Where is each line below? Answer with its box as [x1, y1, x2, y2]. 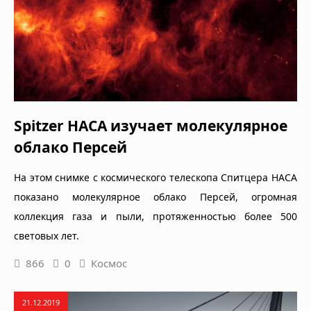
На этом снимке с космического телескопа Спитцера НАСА [14, 171, 297, 185]
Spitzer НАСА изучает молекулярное [14, 116, 287, 136]
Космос [91, 256, 127, 271]
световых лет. [14, 229, 79, 243]
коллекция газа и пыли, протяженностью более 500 [14, 210, 297, 224]
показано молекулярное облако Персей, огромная [14, 190, 297, 204]
